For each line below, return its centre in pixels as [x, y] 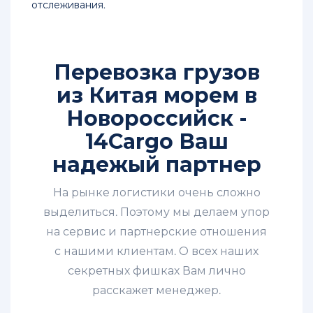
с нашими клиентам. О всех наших [156, 252]
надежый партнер [156, 165]
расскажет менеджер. [156, 291]
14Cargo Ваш [156, 142]
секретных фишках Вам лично [156, 271]
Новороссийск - [156, 119]
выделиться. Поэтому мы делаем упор [156, 212]
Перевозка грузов [156, 73]
